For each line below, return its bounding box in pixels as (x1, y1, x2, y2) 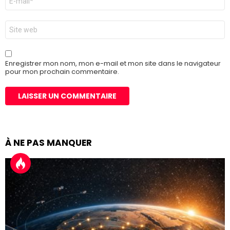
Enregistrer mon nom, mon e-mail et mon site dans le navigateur (5, 58, 221, 68)
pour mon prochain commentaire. (5, 66, 119, 76)
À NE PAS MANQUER (5, 136, 92, 149)
